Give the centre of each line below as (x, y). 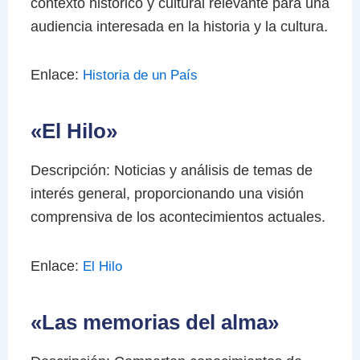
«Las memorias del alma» (154, 322)
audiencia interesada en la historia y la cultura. (179, 26)
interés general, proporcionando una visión (167, 194)
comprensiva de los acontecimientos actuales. (178, 217)
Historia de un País (140, 76)
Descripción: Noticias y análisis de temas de (171, 171)
